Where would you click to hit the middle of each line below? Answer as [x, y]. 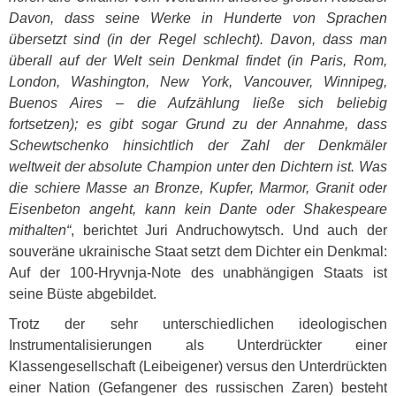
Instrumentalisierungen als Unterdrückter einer [198, 345]
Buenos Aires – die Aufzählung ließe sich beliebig [198, 103]
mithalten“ [40, 230]
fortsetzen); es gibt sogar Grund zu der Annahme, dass [198, 124]
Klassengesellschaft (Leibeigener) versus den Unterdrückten [198, 366]
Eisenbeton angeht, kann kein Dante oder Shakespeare [198, 209]
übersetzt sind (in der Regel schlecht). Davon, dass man [198, 39]
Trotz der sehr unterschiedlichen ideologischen [198, 324]
